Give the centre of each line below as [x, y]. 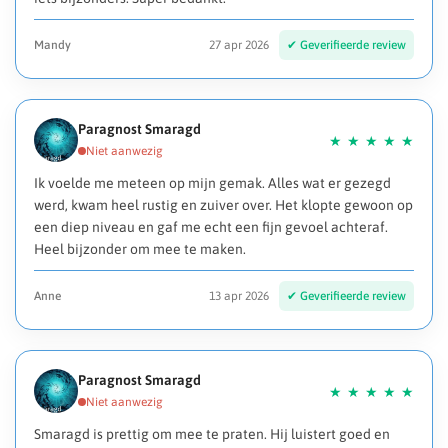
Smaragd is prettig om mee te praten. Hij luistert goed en [212, 434]
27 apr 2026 [239, 45]
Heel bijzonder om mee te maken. [140, 249]
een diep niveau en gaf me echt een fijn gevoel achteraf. [211, 227]
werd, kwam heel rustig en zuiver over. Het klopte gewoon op [223, 205]
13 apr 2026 [239, 296]
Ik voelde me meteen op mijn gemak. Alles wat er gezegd [212, 183]
